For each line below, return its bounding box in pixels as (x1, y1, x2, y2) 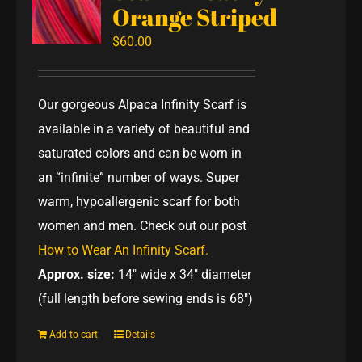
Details (125, 328, 156, 340)
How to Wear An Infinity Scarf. (38, 242, 209, 258)
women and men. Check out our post (38, 217, 247, 234)
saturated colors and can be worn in (38, 145, 242, 161)
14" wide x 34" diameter (115, 266, 252, 282)
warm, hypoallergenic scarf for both (38, 193, 241, 209)
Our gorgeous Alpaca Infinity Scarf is (38, 96, 247, 112)
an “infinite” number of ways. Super (38, 169, 240, 185)
